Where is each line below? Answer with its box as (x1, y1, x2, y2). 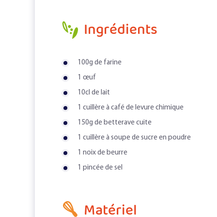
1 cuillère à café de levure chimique (77, 104, 184, 112)
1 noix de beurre (77, 149, 127, 157)
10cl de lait (77, 89, 110, 97)
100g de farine (77, 59, 122, 67)
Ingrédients (84, 19, 157, 42)
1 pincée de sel (77, 164, 123, 172)
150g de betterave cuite (77, 119, 152, 127)
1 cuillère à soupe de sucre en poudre (77, 134, 191, 142)
